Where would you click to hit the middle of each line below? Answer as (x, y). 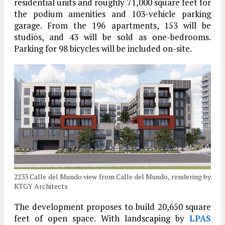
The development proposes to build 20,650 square (113, 207)
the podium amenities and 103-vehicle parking (113, 14)
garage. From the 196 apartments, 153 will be (113, 26)
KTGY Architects (41, 186)
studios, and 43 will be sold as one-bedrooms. (113, 37)
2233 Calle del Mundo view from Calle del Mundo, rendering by (113, 177)
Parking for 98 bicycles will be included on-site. (103, 49)
